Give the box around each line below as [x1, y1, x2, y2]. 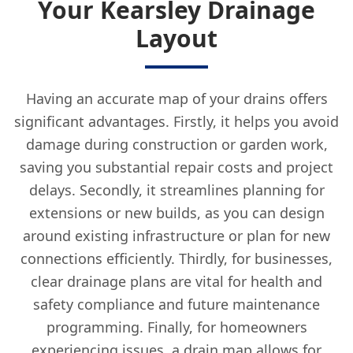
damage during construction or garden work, [25, 135, 328, 154]
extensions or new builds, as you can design [28, 203, 325, 222]
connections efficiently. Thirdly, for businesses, [20, 249, 333, 268]
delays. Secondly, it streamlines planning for [28, 180, 325, 199]
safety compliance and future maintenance [33, 295, 320, 314]
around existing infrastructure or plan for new [23, 226, 330, 245]
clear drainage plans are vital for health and [31, 272, 322, 291]
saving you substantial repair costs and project [20, 158, 333, 176]
